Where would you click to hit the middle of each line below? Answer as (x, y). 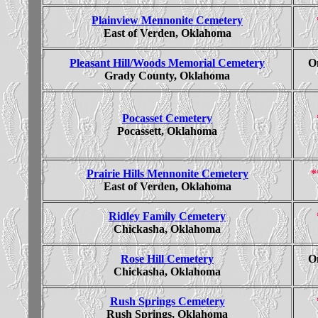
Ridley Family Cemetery (167, 216)
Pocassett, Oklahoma (167, 131)
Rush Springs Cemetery (167, 301)
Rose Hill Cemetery (167, 258)
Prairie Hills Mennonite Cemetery (167, 173)
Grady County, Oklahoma (167, 75)
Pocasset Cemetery (167, 118)
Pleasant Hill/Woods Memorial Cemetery (167, 62)
